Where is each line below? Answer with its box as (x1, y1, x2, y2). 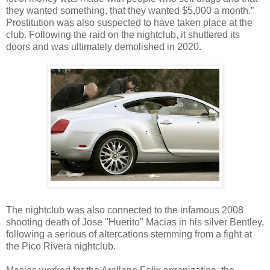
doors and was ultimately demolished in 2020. (6, 41, 201, 52)
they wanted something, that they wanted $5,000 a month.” (6, 5, 254, 16)
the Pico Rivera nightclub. (6, 240, 118, 251)
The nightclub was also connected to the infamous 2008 (6, 204, 243, 215)
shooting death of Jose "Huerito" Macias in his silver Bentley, (6, 216, 264, 227)
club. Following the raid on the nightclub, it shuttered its (6, 29, 240, 40)
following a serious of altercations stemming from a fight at (6, 228, 252, 239)
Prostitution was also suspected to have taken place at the (6, 17, 253, 28)
